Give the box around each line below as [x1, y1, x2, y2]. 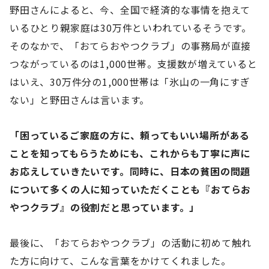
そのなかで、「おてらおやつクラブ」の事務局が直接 [10, 38, 252, 53]
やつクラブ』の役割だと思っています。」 [10, 200, 200, 215]
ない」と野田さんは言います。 [10, 92, 150, 107]
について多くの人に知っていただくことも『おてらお [10, 182, 252, 197]
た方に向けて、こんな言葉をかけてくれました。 [10, 253, 231, 268]
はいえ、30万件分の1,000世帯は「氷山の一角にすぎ [10, 74, 250, 89]
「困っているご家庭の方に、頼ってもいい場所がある [10, 128, 250, 143]
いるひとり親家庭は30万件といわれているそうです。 [10, 20, 252, 35]
